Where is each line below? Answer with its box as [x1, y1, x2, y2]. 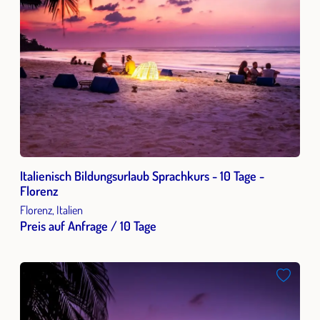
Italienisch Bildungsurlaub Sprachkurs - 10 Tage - [20, 168, 264, 184]
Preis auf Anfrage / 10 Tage [20, 218, 156, 234]
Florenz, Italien [20, 202, 83, 217]
